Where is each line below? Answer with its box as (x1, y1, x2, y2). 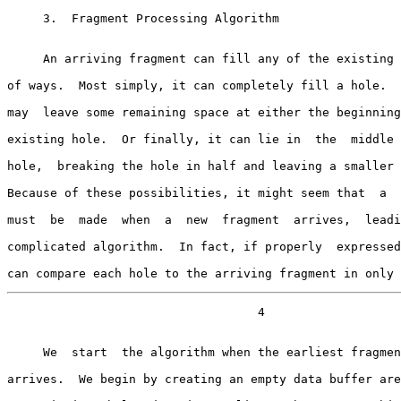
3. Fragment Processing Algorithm (7, 11, 43, 25)
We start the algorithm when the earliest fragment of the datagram (7, 345, 43, 359)
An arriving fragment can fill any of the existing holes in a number (7, 51, 43, 65)
